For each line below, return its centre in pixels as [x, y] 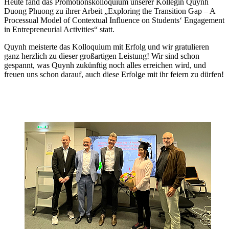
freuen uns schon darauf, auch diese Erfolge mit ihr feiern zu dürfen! [114, 75]
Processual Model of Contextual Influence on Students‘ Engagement [114, 20]
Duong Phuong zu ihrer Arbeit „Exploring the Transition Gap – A [110, 11]
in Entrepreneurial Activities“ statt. [59, 30]
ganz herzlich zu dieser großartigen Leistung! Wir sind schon [102, 56]
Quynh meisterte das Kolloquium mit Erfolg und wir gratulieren [107, 47]
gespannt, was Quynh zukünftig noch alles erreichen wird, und [105, 65]
